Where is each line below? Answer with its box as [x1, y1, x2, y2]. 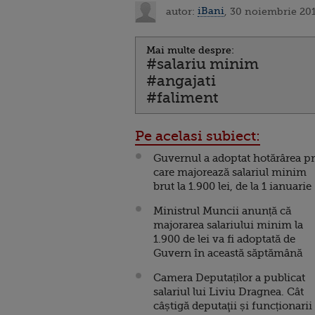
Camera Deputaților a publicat [153, 271, 305, 284]
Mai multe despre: [146, 44, 234, 56]
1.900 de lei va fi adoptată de [153, 232, 295, 245]
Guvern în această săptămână [153, 246, 302, 259]
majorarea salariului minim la [153, 218, 303, 231]
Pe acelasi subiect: [135, 127, 260, 144]
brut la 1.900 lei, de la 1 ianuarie [153, 179, 311, 193]
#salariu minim [146, 55, 259, 72]
